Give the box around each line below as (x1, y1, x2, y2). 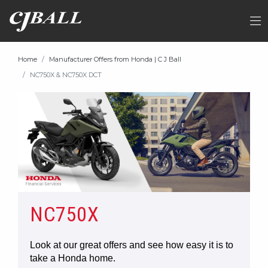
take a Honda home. (30, 252, 115, 263)
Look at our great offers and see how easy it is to (30, 239, 233, 250)
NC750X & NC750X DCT (30, 71, 102, 80)
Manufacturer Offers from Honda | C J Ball (49, 55, 181, 64)
